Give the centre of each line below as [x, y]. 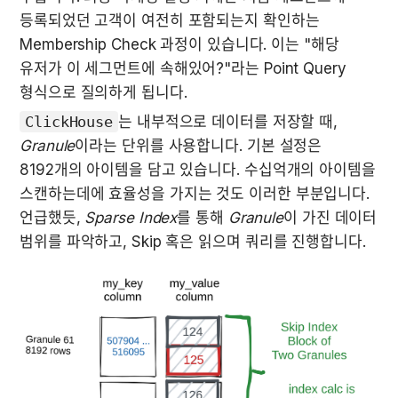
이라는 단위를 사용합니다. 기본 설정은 [199, 146]
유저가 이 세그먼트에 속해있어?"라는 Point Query [183, 69]
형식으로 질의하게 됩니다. [103, 93]
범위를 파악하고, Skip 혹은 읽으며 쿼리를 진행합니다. [193, 242]
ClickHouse [69, 122]
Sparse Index [131, 218]
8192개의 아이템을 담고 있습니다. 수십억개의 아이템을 [198, 170]
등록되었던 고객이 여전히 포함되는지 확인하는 [170, 21]
